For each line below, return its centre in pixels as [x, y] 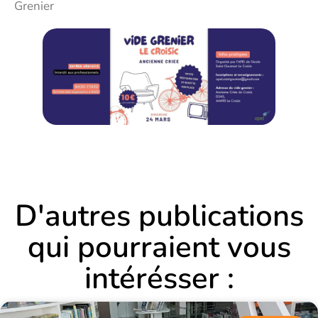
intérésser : [159, 279]
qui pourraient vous [159, 248]
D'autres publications [159, 216]
